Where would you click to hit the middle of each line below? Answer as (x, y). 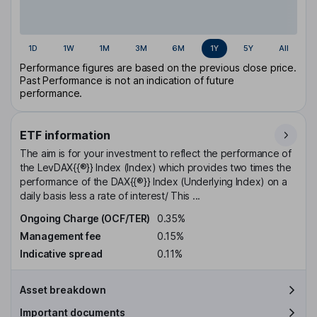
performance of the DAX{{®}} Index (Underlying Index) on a (154, 182)
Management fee (60, 236)
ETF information (65, 136)
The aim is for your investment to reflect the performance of (156, 154)
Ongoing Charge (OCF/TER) (85, 219)
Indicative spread (62, 253)
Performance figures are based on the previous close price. (158, 68)
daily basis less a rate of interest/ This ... (110, 196)
